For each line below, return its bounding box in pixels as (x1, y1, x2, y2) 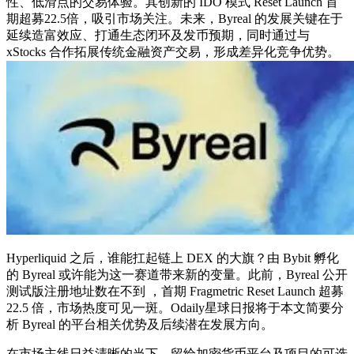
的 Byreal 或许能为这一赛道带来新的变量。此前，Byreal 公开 (6, 267, 348, 281)
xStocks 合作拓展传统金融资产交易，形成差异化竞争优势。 (6, 44, 340, 58)
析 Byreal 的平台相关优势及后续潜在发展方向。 (6, 317, 273, 331)
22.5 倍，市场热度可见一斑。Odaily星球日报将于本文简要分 (6, 300, 344, 314)
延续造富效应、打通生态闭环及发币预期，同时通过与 (6, 28, 310, 42)
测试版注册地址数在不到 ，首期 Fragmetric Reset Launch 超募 (6, 284, 344, 298)
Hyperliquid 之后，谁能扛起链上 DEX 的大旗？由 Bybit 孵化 (6, 250, 339, 265)
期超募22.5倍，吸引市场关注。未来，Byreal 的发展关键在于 (6, 11, 343, 25)
